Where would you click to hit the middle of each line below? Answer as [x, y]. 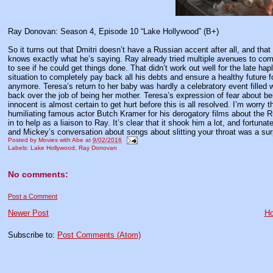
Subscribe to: [33, 235]
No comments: [38, 174]
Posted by [23, 140]
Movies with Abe [61, 140]
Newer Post [29, 213]
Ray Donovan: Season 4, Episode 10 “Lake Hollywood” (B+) [114, 31]
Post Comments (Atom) [99, 235]
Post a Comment [33, 197]
